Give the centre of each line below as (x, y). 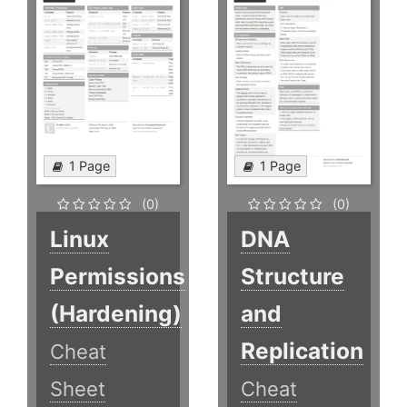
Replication (303, 351)
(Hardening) (116, 314)
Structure (293, 277)
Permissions (118, 277)
